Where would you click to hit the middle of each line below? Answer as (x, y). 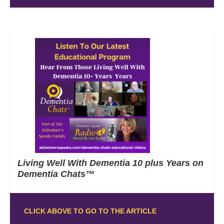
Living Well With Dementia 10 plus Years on (110, 163)
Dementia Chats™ (63, 174)
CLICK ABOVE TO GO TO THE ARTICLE (90, 211)
